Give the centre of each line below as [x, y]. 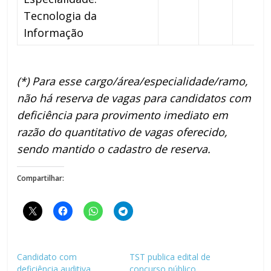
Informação [54, 32]
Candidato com [47, 256]
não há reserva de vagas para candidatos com [134, 98]
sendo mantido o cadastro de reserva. [114, 149]
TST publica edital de [170, 256]
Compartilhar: [41, 178]
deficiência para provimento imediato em [123, 115]
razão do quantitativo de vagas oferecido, [122, 132]
